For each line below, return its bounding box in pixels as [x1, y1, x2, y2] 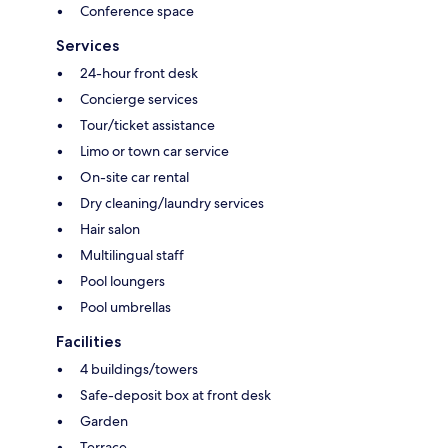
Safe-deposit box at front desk [80, 386, 271, 405]
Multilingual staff [80, 246, 184, 265]
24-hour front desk [80, 64, 198, 83]
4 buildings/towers [80, 360, 198, 379]
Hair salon [80, 220, 140, 239]
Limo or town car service [80, 142, 229, 161]
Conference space [80, 2, 194, 21]
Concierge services [80, 90, 198, 109]
